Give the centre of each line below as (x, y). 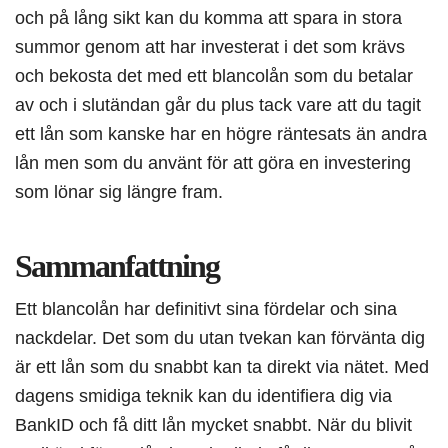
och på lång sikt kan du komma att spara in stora (208, 18)
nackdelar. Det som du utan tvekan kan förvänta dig (220, 338)
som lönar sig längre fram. (119, 192)
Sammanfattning (117, 266)
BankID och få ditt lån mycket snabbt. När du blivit (213, 425)
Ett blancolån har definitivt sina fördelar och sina (206, 309)
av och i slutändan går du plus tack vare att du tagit (218, 105)
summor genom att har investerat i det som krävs (210, 47)
